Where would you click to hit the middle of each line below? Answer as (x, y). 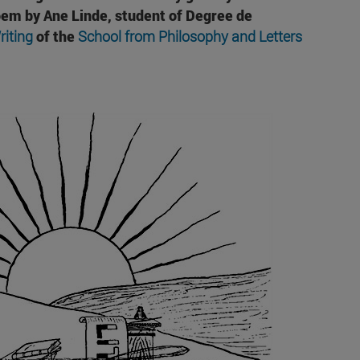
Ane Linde (75, 16)
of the (55, 37)
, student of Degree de (180, 16)
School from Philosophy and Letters (190, 37)
